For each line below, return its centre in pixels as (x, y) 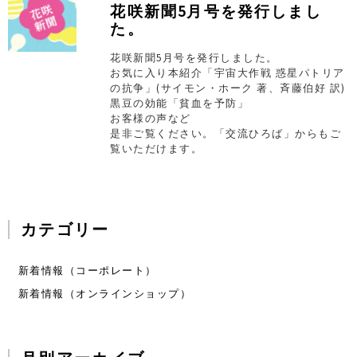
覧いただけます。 (157, 149)
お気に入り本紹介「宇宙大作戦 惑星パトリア (228, 73)
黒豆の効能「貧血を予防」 (180, 103)
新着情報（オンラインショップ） (105, 294)
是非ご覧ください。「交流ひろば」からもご (226, 133)
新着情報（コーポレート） (88, 271)
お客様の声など (151, 118)
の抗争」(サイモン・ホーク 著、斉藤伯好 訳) (228, 88)
